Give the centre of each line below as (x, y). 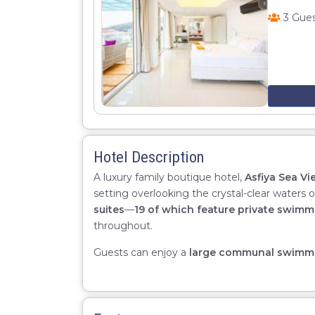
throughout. (123, 226)
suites (109, 210)
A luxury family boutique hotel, (169, 177)
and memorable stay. (145, 285)
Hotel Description (149, 157)
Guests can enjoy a (141, 252)
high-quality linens (173, 269)
